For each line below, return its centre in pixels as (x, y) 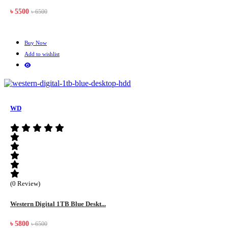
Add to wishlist (42, 54)
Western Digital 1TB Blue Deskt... (58, 204)
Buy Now (36, 42)
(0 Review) (25, 184)
